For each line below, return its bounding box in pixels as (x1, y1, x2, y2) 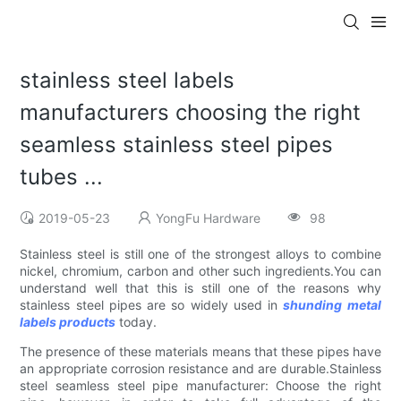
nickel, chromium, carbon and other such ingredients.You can (20, 263, 381, 279)
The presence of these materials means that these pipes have (20, 344, 381, 360)
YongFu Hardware (156, 210, 261, 226)
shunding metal (283, 297, 381, 313)
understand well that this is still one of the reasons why (20, 280, 381, 296)
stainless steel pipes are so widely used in (20, 297, 284, 313)
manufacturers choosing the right (20, 99, 362, 126)
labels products (20, 314, 116, 330)
